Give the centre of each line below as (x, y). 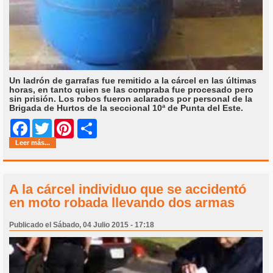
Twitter (66, 128)
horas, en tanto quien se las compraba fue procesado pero (131, 89)
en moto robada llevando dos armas (122, 202)
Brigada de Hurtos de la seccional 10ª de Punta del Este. (126, 108)
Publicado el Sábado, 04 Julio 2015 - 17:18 (82, 225)
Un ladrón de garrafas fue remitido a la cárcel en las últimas (133, 80)
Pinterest (92, 128)
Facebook (51, 128)
